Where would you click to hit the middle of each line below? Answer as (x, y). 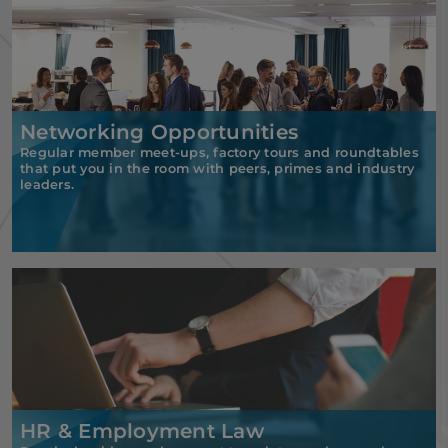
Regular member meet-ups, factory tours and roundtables (219, 152)
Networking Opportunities (159, 131)
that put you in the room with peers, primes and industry (217, 168)
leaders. (47, 184)
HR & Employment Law (142, 430)
